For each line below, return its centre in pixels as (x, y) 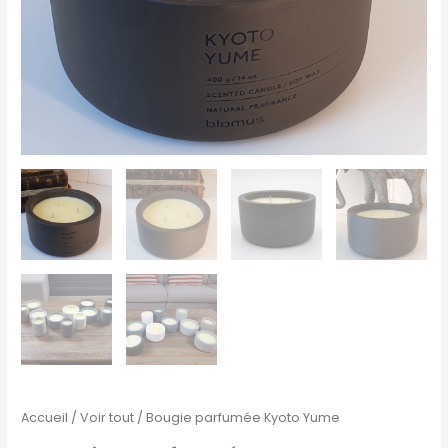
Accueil (45, 418)
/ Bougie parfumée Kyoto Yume (237, 418)
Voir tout (107, 418)
